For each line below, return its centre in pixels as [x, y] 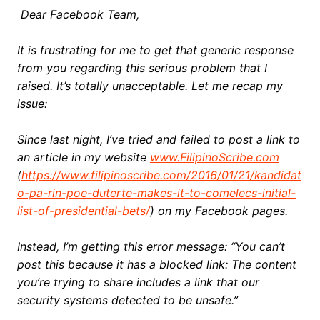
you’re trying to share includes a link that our [138, 282]
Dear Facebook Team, [80, 14]
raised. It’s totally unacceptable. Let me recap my [150, 85]
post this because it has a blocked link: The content [156, 264]
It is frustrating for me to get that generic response [155, 50]
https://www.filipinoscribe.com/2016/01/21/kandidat [161, 175]
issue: [32, 103]
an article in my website [83, 157]
